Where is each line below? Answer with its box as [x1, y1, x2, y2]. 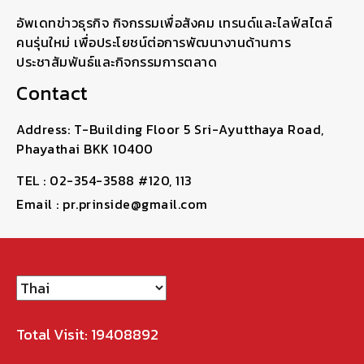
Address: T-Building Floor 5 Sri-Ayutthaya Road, [16, 119, 324, 139]
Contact [16, 78, 89, 107]
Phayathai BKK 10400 [16, 138, 154, 158]
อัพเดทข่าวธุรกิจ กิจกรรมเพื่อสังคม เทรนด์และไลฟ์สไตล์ [16, 12, 332, 32]
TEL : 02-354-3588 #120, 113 [16, 170, 193, 190]
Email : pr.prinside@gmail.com [16, 193, 208, 214]
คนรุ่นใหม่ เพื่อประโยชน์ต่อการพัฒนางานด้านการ [16, 32, 291, 52]
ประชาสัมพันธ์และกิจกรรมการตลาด [16, 51, 217, 71]
